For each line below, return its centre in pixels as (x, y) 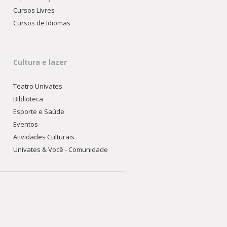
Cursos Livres (34, 10)
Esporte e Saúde (39, 111)
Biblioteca (28, 99)
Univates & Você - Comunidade (61, 149)
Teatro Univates (38, 86)
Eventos (26, 124)
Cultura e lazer (40, 62)
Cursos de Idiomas (42, 23)
